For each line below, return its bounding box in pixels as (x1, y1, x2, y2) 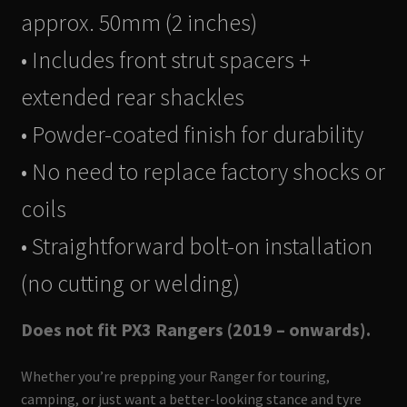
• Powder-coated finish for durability (20, 119, 363, 149)
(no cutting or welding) (20, 268, 240, 298)
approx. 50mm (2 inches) (20, 7, 257, 37)
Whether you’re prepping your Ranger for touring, (20, 366, 330, 385)
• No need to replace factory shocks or (20, 156, 385, 186)
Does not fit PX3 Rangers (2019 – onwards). (20, 317, 371, 341)
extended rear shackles (20, 82, 244, 112)
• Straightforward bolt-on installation (20, 231, 372, 261)
